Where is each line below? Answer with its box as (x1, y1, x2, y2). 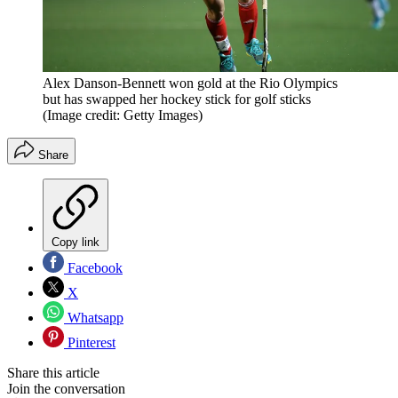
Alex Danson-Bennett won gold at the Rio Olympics (43, 76, 338, 92)
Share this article (7, 365, 99, 381)
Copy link (52, 235, 99, 250)
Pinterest (64, 335, 115, 351)
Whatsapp (64, 310, 123, 326)
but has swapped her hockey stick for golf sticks (43, 92, 311, 107)
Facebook (64, 260, 123, 276)
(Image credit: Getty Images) (43, 107, 203, 123)
